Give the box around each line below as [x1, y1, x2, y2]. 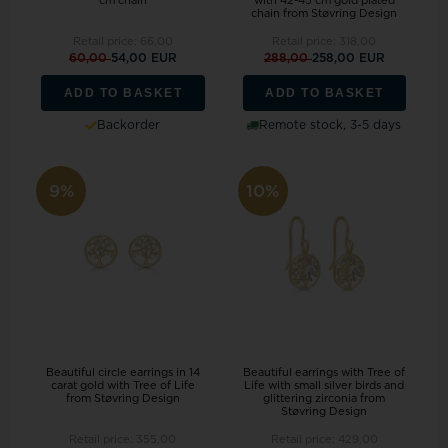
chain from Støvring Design [251, 8, 398, 20]
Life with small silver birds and [244, 379, 405, 391]
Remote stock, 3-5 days [259, 119, 402, 132]
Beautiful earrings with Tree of [243, 366, 406, 378]
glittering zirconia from [263, 392, 386, 404]
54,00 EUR [110, 52, 177, 65]
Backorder [97, 119, 161, 132]
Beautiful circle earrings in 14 [45, 366, 200, 378]
